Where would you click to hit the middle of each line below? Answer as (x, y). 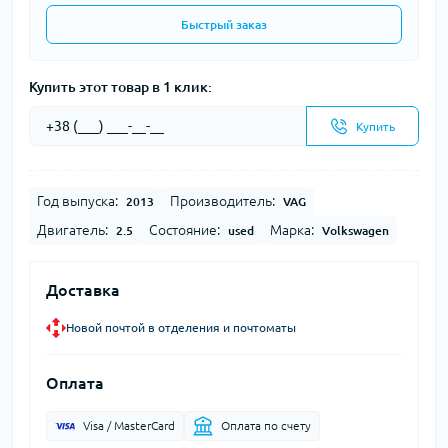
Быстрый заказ (224, 24)
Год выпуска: (77, 201)
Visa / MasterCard (129, 425)
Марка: (292, 230)
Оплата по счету (266, 425)
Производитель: (222, 201)
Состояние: (184, 230)
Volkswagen (355, 230)
